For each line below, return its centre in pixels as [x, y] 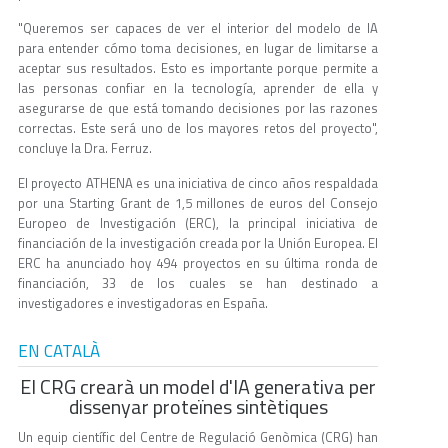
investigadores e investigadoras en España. [143, 303]
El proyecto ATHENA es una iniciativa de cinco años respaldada [198, 183]
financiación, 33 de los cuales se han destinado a [198, 283]
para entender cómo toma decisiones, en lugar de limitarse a [198, 48]
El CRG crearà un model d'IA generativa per [198, 387]
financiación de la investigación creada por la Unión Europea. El [198, 243]
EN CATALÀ [59, 351]
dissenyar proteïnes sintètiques [198, 407]
